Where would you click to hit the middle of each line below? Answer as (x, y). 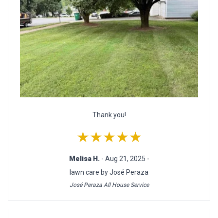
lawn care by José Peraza (109, 173)
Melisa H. (85, 159)
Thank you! (109, 115)
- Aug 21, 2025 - (125, 159)
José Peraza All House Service (109, 185)
